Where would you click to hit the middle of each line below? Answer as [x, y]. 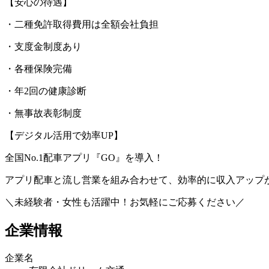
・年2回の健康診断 [46, 91]
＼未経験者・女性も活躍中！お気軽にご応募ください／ [125, 202]
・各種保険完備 [38, 69]
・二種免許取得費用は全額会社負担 [82, 25]
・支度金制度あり [43, 47]
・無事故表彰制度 [43, 113]
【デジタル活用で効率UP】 [64, 136]
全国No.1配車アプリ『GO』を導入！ [84, 158]
